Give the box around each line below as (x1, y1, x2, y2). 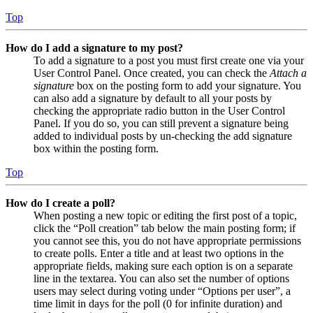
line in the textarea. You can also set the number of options (34, 272, 289, 284)
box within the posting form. (34, 142, 159, 154)
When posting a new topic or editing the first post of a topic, (34, 209, 297, 221)
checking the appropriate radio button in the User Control (34, 104, 285, 117)
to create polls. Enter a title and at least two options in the (34, 247, 284, 259)
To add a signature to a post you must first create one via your (34, 54, 304, 66)
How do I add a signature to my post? (6, 41, 183, 54)
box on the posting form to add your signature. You (74, 79, 301, 92)
